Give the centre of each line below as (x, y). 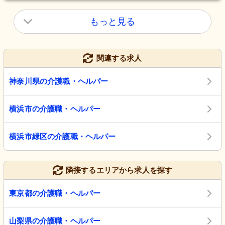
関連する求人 (119, 58)
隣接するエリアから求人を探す (119, 170)
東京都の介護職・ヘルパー (55, 193)
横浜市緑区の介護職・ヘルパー (63, 137)
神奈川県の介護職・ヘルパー (59, 81)
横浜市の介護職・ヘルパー (55, 109)
